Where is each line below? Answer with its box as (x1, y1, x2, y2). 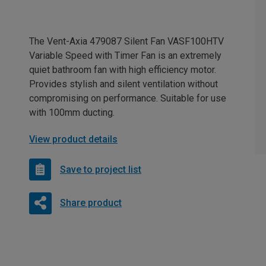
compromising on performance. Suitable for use (29, 93, 226, 104)
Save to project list (60, 163, 141, 175)
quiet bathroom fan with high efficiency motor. (29, 64, 216, 76)
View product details (29, 134, 118, 145)
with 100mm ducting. (29, 107, 115, 119)
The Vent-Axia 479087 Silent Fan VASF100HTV (29, 36, 224, 47)
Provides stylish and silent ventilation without (29, 78, 218, 90)
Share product (59, 197, 122, 209)
